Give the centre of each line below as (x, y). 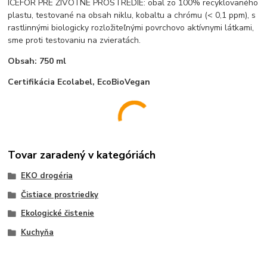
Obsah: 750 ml (37, 61)
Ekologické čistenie (57, 214)
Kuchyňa (37, 232)
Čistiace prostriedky (59, 195)
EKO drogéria (46, 176)
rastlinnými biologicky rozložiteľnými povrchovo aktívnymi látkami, (131, 28)
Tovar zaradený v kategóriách (82, 155)
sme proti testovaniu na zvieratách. (74, 40)
